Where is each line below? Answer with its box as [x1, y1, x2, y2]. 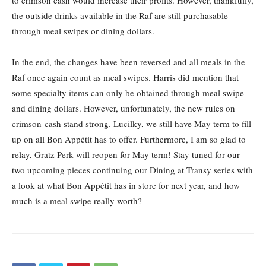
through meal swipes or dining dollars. [12, 25, 154, 37]
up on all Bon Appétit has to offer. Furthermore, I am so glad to [12, 133, 246, 145]
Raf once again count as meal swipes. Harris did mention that [12, 71, 239, 83]
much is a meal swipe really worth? [12, 195, 142, 207]
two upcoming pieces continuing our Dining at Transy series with [12, 164, 253, 176]
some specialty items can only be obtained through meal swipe [12, 87, 244, 99]
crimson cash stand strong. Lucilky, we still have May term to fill [12, 118, 251, 129]
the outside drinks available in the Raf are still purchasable [12, 9, 228, 21]
